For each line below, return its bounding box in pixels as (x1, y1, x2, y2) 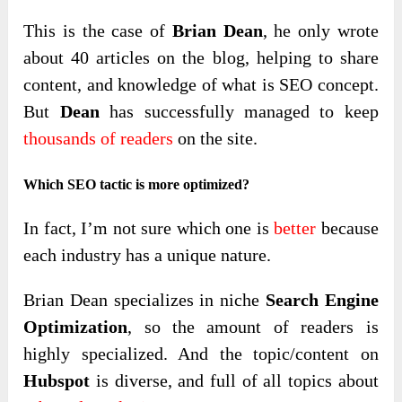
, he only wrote (262, 21, 379, 41)
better (274, 218, 317, 239)
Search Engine (266, 290, 379, 310)
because (316, 218, 379, 239)
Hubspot (23, 371, 91, 391)
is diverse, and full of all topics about (90, 371, 379, 391)
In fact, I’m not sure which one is (23, 218, 275, 239)
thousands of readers (23, 128, 174, 149)
